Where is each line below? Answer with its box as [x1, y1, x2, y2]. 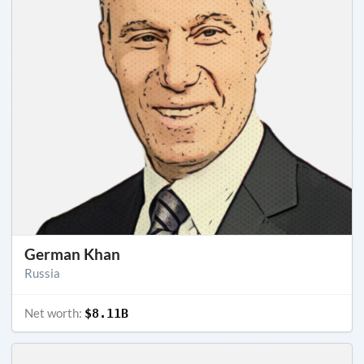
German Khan [24, 244, 120, 263]
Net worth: [24, 305, 84, 320]
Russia [24, 265, 60, 280]
